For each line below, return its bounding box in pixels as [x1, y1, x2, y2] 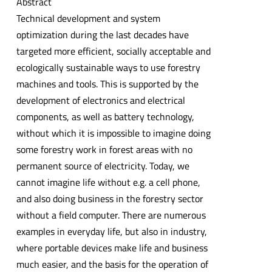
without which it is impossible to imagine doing [16, 125, 211, 140]
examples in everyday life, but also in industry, [16, 223, 207, 239]
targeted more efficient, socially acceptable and [16, 43, 211, 58]
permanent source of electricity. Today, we [16, 158, 189, 173]
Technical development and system [16, 10, 160, 25]
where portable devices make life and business [16, 240, 208, 255]
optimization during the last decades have [16, 27, 189, 42]
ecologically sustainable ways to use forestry [16, 59, 200, 75]
